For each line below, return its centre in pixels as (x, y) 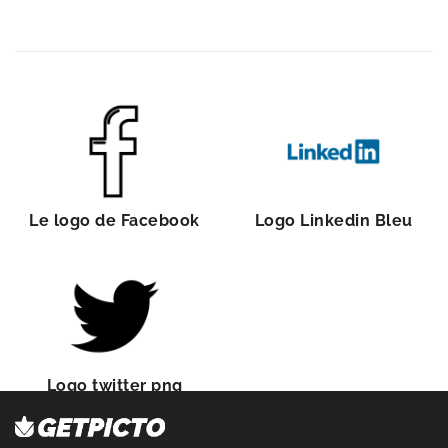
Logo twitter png (114, 385)
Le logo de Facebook (114, 220)
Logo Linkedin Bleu (333, 220)
